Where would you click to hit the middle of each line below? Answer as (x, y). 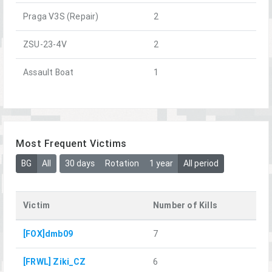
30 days (80, 164)
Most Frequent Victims (71, 143)
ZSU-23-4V (45, 44)
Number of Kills (185, 206)
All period (201, 164)
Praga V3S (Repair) (61, 16)
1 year (161, 164)
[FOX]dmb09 (48, 234)
